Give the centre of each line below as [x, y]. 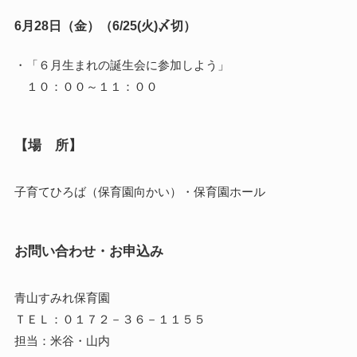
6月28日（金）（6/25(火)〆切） [105, 26]
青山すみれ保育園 [62, 297]
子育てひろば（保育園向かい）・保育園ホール [139, 192]
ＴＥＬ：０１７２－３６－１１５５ [110, 319]
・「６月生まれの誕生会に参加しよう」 [122, 65]
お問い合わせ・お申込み [88, 251]
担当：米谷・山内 [62, 340]
